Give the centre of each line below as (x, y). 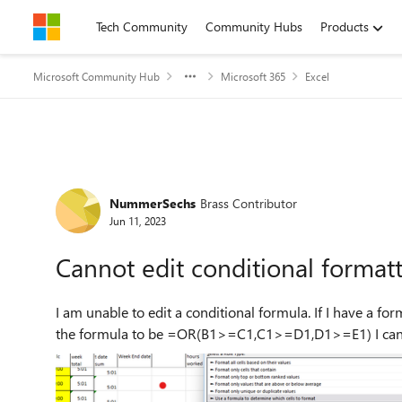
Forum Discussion (144, 183)
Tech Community (142, 26)
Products (345, 26)
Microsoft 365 (253, 76)
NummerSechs (153, 203)
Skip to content (93, 26)
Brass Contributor (249, 203)
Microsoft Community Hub (96, 76)
